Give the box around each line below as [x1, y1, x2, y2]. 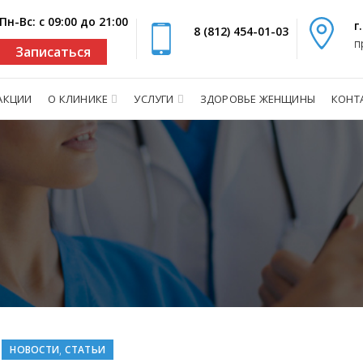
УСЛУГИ [134, 91, 174, 106]
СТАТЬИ [65, 343, 106, 357]
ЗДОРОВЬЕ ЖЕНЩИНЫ [199, 91, 316, 106]
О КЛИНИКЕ [48, 91, 109, 106]
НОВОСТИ [10, 343, 60, 357]
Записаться [15, 43, 91, 61]
